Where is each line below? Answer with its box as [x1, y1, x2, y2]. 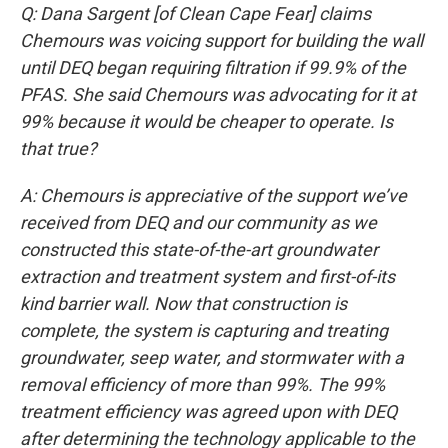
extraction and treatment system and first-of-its [20, 265, 395, 287]
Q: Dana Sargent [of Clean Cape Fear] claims [20, 2, 371, 24]
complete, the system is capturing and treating [20, 319, 388, 341]
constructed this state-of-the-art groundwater [20, 238, 378, 260]
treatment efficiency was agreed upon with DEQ [20, 400, 397, 422]
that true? [20, 137, 97, 159]
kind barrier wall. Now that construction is [20, 292, 347, 314]
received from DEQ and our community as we [20, 211, 377, 233]
